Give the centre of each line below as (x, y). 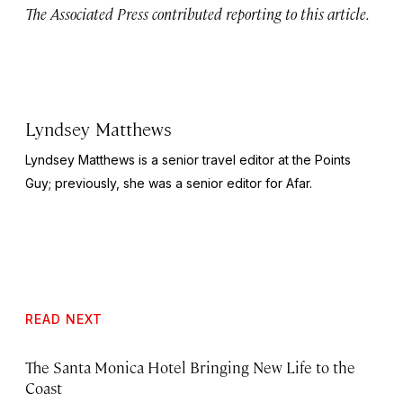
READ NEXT (64, 318)
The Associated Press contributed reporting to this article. (197, 13)
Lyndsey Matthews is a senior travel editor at (159, 159)
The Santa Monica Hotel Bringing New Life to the (190, 367)
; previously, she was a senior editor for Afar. (180, 183)
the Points (322, 159)
